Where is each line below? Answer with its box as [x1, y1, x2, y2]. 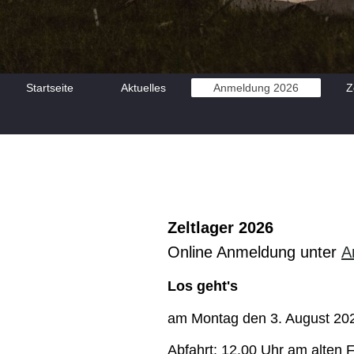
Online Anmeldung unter [168, 243, 341, 262]
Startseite [25, 81, 73, 94]
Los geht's [168, 278, 238, 295]
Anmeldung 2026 [213, 81, 299, 94]
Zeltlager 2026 [168, 219, 273, 237]
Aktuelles [120, 81, 166, 94]
